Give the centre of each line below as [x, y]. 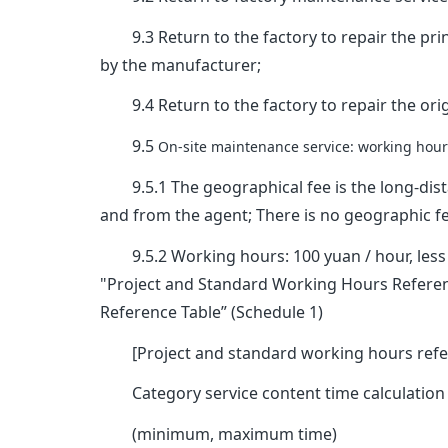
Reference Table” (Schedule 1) [212, 311]
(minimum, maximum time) [219, 434]
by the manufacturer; [181, 64]
